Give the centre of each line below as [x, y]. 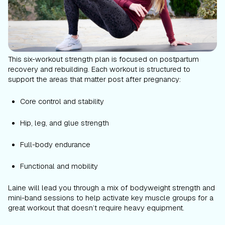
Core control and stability [62, 101]
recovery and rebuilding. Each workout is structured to [99, 69]
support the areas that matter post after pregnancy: [94, 79]
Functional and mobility [60, 166]
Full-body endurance [55, 144]
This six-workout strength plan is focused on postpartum [103, 59]
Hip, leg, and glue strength [65, 123]
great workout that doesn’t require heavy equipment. [96, 207]
